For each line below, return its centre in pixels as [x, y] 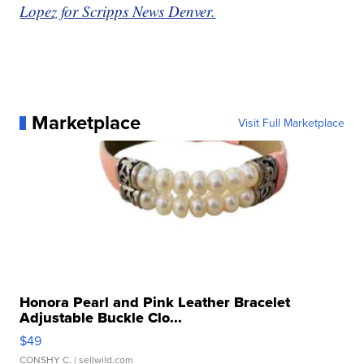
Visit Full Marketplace [291, 123]
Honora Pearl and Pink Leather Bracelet [155, 303]
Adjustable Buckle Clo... [101, 318]
